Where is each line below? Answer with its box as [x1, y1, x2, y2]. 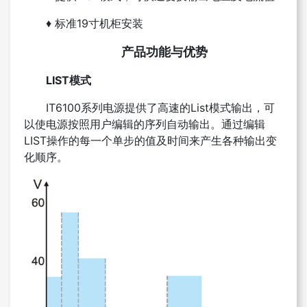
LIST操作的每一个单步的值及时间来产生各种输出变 [24, 134, 277, 148]
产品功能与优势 [121, 45, 208, 60]
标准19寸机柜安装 [55, 16, 143, 31]
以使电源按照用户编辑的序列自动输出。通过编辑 [24, 117, 265, 132]
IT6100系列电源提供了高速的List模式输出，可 [46, 101, 275, 115]
